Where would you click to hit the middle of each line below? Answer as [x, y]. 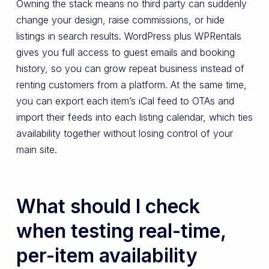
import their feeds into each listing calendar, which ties [134, 117]
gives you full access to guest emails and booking [125, 53]
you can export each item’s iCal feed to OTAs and [125, 101]
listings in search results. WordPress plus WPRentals [128, 36]
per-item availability [107, 256]
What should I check [108, 207]
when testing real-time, [121, 231]
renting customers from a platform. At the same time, [131, 85]
